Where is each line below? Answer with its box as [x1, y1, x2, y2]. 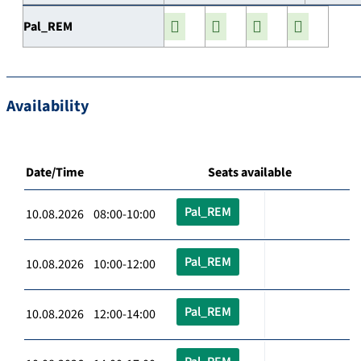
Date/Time [26, 163, 84, 181]
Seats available [208, 163, 292, 181]
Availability [6, 94, 89, 118]
